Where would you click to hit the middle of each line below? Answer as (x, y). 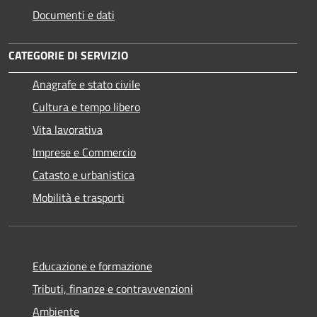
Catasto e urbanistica (83, 174)
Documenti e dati (74, 15)
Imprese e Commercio (84, 152)
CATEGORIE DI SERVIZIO (68, 55)
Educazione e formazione (92, 266)
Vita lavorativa (68, 129)
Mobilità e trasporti (79, 197)
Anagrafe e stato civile (86, 84)
